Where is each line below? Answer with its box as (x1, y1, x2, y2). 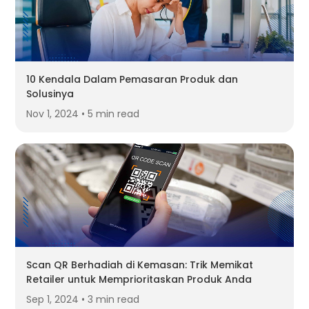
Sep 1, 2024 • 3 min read (26, 292, 140, 307)
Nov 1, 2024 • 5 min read (26, 107, 140, 121)
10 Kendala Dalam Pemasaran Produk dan (26, 72, 239, 87)
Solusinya (26, 87, 74, 101)
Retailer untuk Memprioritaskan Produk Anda (26, 272, 252, 287)
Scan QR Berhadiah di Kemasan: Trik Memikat (26, 258, 254, 272)
